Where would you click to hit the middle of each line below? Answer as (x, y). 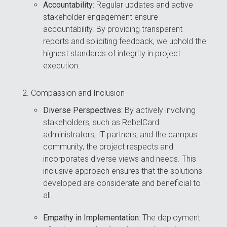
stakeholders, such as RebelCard (101, 123)
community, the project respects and (108, 147)
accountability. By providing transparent (113, 29)
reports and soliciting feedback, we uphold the (125, 42)
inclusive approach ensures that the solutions (123, 171)
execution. (62, 66)
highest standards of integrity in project (112, 54)
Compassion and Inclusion (78, 93)
